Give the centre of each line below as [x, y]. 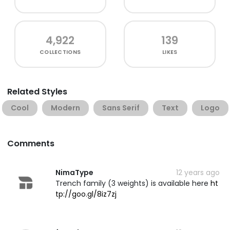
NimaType [74, 172]
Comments [31, 143]
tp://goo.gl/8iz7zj [86, 194]
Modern [65, 108]
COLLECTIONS [60, 52]
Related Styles [37, 91]
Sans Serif [121, 108]
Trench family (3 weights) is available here [133, 183]
